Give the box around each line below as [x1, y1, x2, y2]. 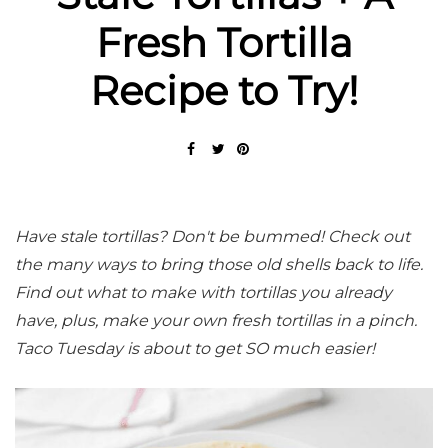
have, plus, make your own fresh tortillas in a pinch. [15, 310, 417, 330]
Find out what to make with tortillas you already [15, 282, 392, 302]
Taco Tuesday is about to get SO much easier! [15, 338, 375, 358]
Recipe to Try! [90, 65, 358, 115]
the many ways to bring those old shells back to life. [15, 254, 423, 274]
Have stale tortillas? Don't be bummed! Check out [15, 226, 410, 246]
